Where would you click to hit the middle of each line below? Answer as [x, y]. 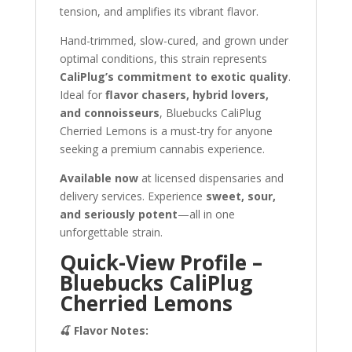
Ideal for [82, 95]
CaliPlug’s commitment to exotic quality [174, 77]
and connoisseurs [109, 113]
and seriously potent [118, 214]
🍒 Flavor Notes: [104, 330]
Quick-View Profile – [161, 262]
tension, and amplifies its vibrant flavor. [159, 11]
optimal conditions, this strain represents [163, 59]
